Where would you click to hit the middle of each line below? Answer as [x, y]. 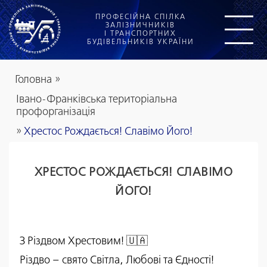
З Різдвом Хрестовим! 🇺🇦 [84, 241]
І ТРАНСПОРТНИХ [140, 34]
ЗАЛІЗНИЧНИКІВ [140, 26]
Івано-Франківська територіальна [97, 100]
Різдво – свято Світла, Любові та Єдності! [117, 260]
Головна [33, 80]
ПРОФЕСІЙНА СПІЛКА [140, 17]
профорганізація [56, 112]
